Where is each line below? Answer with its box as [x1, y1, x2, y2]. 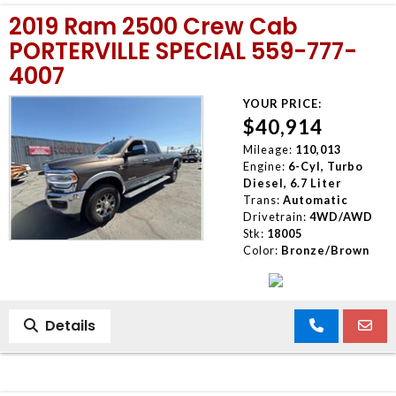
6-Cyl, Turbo [287, 158, 363, 173]
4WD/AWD [308, 209, 373, 224]
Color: [242, 242, 278, 257]
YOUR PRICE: [242, 95, 322, 110]
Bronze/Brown [280, 242, 369, 257]
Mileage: [242, 141, 293, 156]
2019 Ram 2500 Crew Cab [9, 10, 298, 42]
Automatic [282, 192, 348, 207]
